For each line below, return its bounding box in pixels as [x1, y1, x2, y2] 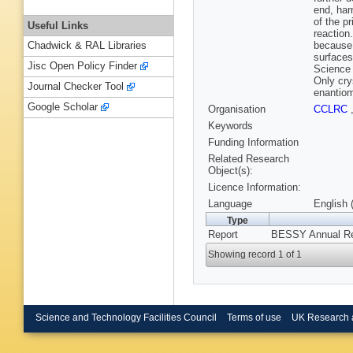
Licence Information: [208, 181, 301, 194]
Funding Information [208, 136, 299, 149]
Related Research [208, 153, 289, 165]
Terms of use [226, 312, 281, 322]
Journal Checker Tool [28, 80, 124, 93]
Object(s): [208, 165, 253, 177]
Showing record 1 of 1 [208, 249, 303, 261]
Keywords [208, 120, 253, 132]
